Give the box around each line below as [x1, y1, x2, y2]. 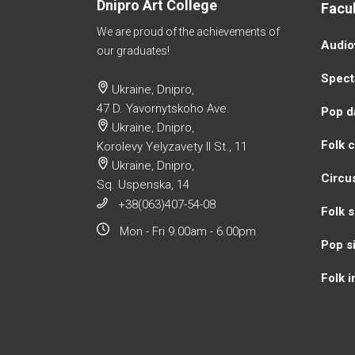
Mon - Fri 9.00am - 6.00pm [120, 224, 256, 239]
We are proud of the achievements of [97, 25, 280, 38]
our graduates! [97, 44, 170, 57]
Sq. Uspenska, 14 [97, 177, 189, 192]
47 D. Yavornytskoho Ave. [97, 101, 230, 116]
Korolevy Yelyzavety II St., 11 [97, 139, 247, 154]
